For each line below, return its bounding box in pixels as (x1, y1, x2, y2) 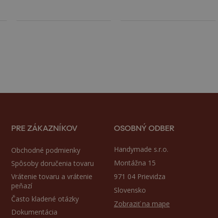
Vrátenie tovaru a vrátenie (11, 172, 93, 182)
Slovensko (113, 185, 146, 195)
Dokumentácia (11, 207, 58, 217)
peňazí (11, 181, 33, 191)
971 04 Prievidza (113, 172, 165, 182)
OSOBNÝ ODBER (113, 122, 174, 133)
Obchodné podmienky (11, 145, 81, 155)
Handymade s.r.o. (113, 145, 168, 154)
